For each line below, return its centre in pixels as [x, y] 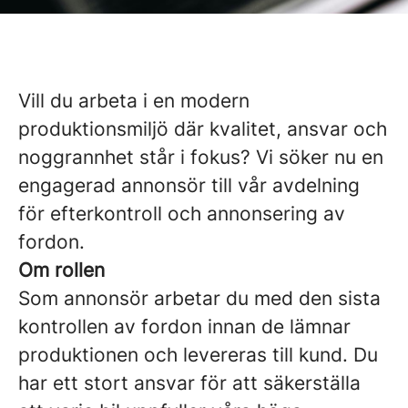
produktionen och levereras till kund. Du [198, 355]
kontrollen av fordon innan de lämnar [184, 326]
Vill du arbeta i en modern [134, 101]
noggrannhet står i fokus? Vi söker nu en [201, 157]
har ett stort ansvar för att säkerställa [189, 383]
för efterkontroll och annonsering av [182, 214]
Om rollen [61, 270]
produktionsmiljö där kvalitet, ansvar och [203, 129]
